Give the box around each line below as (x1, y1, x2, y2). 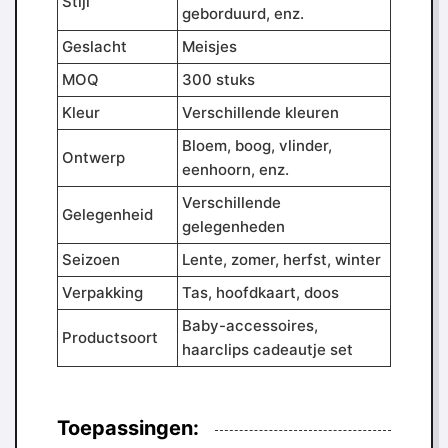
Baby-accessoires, (182, 316, 318, 335)
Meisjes (182, 37, 237, 56)
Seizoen (62, 250, 120, 269)
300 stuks (182, 70, 255, 89)
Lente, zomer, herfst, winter (182, 250, 381, 269)
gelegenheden (182, 217, 285, 236)
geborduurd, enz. (182, 4, 304, 23)
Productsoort (62, 328, 158, 347)
